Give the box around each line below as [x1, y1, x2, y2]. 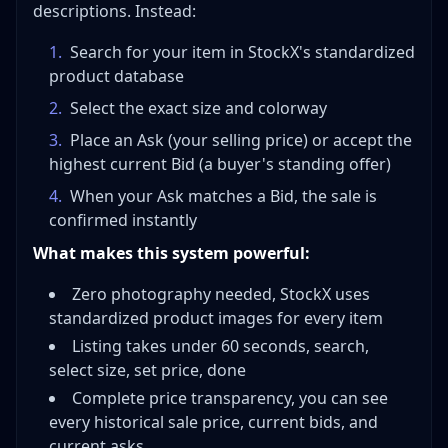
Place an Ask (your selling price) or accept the [70, 129, 412, 152]
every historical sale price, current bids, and [49, 411, 378, 434]
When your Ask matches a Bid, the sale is [70, 185, 377, 208]
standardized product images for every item [49, 307, 383, 330]
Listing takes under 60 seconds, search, [72, 335, 369, 358]
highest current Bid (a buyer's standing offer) [49, 153, 391, 176]
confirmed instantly [49, 209, 197, 232]
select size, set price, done [49, 359, 246, 382]
